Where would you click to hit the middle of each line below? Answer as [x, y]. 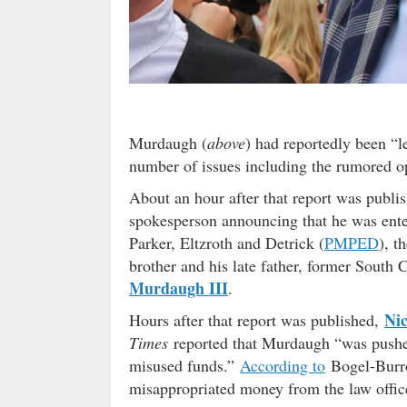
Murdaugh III [179, 288]
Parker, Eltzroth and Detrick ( [227, 242]
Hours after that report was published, [257, 319]
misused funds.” [184, 365]
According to [283, 365]
